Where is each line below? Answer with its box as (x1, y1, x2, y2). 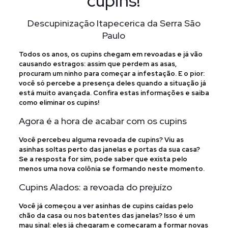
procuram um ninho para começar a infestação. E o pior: (18, 69, 205, 78)
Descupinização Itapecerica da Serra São (27, 17, 201, 29)
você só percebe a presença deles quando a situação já (18, 79, 206, 88)
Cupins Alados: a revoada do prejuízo (18, 181, 172, 193)
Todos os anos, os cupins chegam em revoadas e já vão (18, 50, 203, 59)
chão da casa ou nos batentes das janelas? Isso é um (18, 211, 195, 220)
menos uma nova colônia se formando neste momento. (18, 164, 205, 173)
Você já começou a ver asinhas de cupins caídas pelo (18, 202, 193, 210)
